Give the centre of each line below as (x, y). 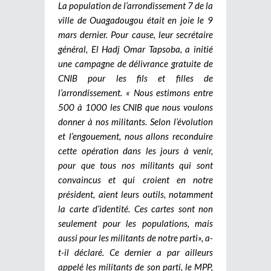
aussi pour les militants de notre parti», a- (135, 237)
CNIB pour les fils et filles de (135, 78)
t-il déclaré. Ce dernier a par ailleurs (135, 252)
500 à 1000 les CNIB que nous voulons (135, 107)
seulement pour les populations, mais (135, 223)
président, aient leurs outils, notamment (135, 194)
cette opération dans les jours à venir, (135, 150)
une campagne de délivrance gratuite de (135, 63)
